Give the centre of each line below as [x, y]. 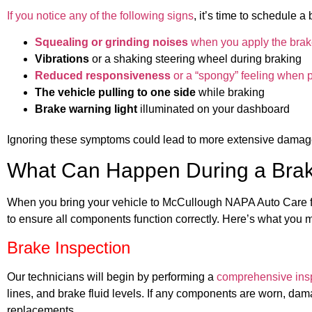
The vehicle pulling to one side [115, 93]
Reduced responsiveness [103, 76]
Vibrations [62, 59]
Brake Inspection [69, 247]
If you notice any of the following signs [100, 15]
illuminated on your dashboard [213, 109]
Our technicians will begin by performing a [112, 276]
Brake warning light [86, 109]
